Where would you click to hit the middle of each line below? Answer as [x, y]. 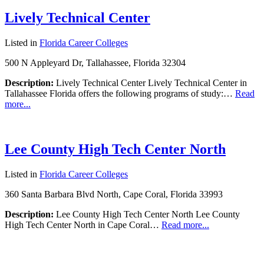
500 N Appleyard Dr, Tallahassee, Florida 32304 [95, 63]
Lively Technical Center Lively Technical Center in [150, 83]
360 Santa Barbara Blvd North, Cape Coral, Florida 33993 [114, 194]
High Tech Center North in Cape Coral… [83, 225]
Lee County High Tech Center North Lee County [147, 214]
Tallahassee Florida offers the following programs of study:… [120, 94]
